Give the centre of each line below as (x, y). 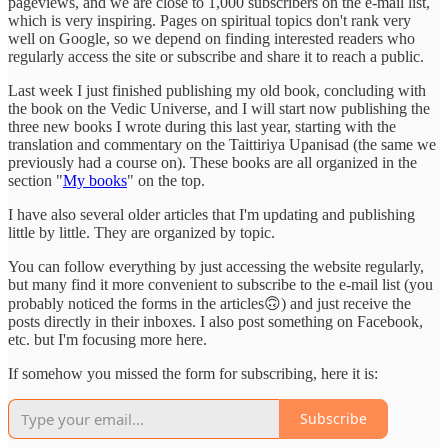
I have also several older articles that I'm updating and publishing (211, 214)
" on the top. (166, 180)
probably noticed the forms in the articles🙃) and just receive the (209, 303)
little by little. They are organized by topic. (141, 232)
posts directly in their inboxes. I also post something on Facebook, (215, 321)
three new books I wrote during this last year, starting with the (202, 126)
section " (35, 180)
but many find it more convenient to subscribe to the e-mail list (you (220, 284)
